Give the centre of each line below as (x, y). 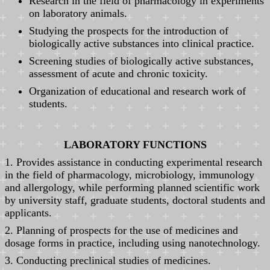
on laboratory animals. (78, 13)
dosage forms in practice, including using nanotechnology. (133, 243)
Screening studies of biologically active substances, (141, 61)
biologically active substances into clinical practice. (142, 43)
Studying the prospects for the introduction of (129, 30)
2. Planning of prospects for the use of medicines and (121, 230)
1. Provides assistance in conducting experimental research (133, 162)
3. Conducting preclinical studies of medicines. (108, 260)
